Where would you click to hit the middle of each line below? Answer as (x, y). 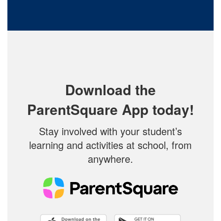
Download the (110, 90)
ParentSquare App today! (110, 110)
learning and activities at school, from (110, 145)
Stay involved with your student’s (110, 131)
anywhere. (110, 159)
